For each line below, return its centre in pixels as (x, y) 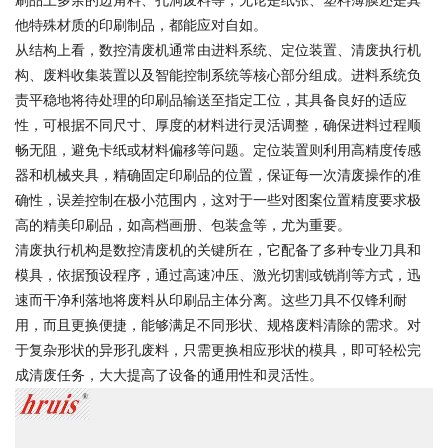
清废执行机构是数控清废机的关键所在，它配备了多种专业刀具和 (218, 250)
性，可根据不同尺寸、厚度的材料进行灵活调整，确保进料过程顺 (218, 125)
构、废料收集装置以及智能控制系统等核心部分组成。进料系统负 (218, 75)
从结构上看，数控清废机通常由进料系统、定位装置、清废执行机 (218, 50)
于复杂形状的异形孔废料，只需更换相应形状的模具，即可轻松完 (218, 350)
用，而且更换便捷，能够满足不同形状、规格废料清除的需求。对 (218, 325)
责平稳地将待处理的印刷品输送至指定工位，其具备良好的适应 (211, 100)
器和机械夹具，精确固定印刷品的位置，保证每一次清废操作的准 (218, 175)
